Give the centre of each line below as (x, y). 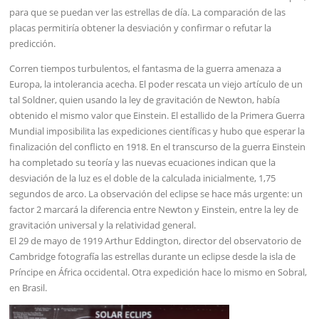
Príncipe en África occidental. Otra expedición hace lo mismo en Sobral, (158, 272)
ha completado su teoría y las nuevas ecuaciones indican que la (143, 162)
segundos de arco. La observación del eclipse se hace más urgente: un (156, 193)
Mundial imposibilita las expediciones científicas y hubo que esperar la (157, 131)
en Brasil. (28, 287)
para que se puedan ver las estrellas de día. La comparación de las (148, 12)
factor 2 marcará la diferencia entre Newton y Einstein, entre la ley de (154, 209)
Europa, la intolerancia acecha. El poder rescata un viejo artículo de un (156, 84)
